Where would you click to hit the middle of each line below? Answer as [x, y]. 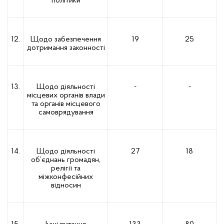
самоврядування [66, 112]
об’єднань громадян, [66, 160]
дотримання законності [66, 48]
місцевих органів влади [66, 95]
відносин [66, 185]
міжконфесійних [66, 177]
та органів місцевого [66, 104]
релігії [62, 168]
